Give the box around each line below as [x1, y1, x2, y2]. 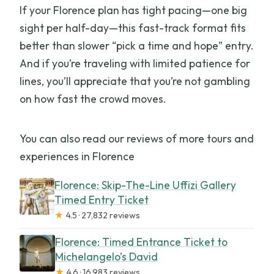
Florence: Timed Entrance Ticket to [54, 234, 228, 249]
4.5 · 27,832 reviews [64, 209, 141, 221]
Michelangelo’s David [54, 249, 158, 264]
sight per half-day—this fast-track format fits [20, 20, 246, 35]
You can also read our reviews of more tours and [20, 131, 254, 146]
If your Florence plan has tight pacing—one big [20, 2, 248, 17]
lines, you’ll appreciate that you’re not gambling [20, 73, 251, 88]
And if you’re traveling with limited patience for [20, 56, 251, 70]
